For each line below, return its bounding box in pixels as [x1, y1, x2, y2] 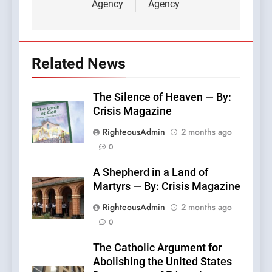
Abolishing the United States [93, 256, 232, 268]
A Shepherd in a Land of [93, 166, 208, 179]
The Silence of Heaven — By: [93, 91, 231, 104]
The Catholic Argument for [93, 242, 222, 254]
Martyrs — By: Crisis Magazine [93, 180, 240, 193]
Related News [32, 55, 126, 73]
